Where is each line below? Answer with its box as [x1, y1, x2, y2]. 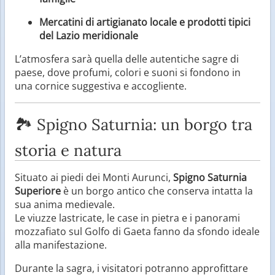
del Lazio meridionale [39, 28, 138, 42]
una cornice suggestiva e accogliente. [15, 79, 187, 93]
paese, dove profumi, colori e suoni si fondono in [15, 65, 241, 79]
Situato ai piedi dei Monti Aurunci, [15, 170, 173, 184]
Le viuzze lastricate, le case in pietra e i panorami [15, 211, 240, 225]
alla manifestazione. [15, 238, 107, 252]
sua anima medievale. [15, 197, 115, 211]
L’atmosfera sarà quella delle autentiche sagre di [15, 52, 239, 66]
